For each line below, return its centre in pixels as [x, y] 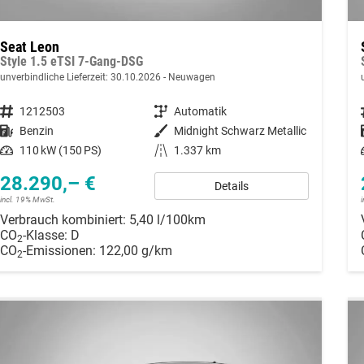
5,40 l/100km [167, 219]
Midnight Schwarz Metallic [240, 130]
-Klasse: [45, 235]
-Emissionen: [61, 250]
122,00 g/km [135, 250]
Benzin [36, 130]
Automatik [200, 111]
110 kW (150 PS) [60, 150]
